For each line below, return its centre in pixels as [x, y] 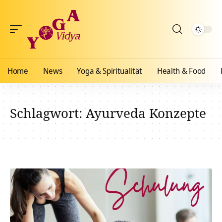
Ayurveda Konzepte [146, 113]
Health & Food [181, 71]
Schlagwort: [48, 113]
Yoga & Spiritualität [110, 71]
